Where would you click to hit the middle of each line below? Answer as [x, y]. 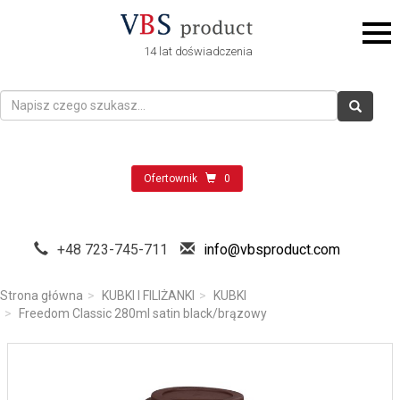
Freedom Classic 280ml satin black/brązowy [143, 313]
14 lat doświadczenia [198, 52]
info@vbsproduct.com [271, 250]
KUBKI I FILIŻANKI [148, 296]
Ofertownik [170, 179]
